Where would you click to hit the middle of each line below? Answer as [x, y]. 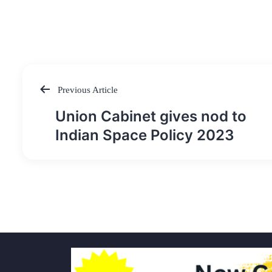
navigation [71, 130]
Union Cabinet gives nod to [151, 117]
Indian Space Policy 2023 [145, 135]
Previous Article [87, 90]
